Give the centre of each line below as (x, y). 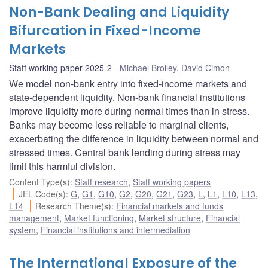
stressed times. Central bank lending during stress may (125, 152)
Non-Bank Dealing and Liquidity (119, 12)
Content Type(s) (39, 182)
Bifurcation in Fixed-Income (105, 31)
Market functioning (99, 217)
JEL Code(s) (42, 194)
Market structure (170, 217)
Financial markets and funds (170, 205)
